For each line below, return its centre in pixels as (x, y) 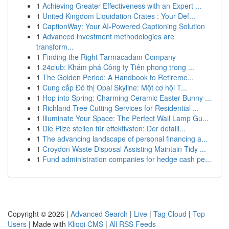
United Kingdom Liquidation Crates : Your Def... (119, 16)
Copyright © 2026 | (39, 214)
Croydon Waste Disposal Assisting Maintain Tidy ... (124, 149)
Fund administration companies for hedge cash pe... (127, 159)
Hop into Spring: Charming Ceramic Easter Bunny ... (127, 98)
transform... (55, 47)
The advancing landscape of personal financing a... (125, 139)
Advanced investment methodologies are (108, 36)
